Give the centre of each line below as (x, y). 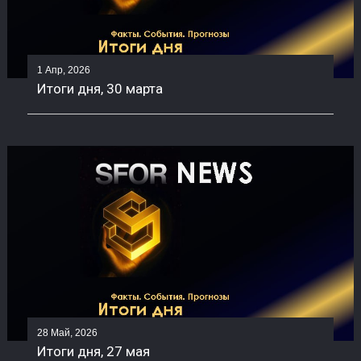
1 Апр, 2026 (63, 71)
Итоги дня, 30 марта (100, 89)
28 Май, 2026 (67, 333)
